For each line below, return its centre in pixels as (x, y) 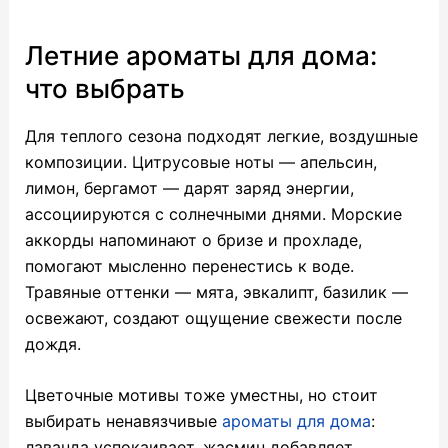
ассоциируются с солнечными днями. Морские (213, 213)
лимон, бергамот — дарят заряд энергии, (189, 187)
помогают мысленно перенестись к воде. (189, 265)
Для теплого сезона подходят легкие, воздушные (221, 135)
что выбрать (104, 89)
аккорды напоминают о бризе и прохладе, (193, 239)
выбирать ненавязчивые (123, 421)
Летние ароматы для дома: (200, 56)
